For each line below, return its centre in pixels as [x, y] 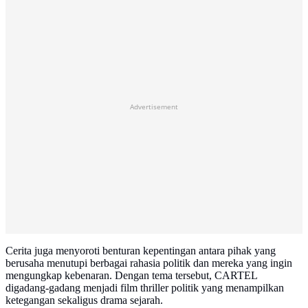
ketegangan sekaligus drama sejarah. [84, 300]
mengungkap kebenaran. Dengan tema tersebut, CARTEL [131, 276]
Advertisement [154, 107]
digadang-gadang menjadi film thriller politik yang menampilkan [145, 288]
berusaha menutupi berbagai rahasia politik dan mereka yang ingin [149, 263]
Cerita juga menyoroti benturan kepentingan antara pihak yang [141, 251]
